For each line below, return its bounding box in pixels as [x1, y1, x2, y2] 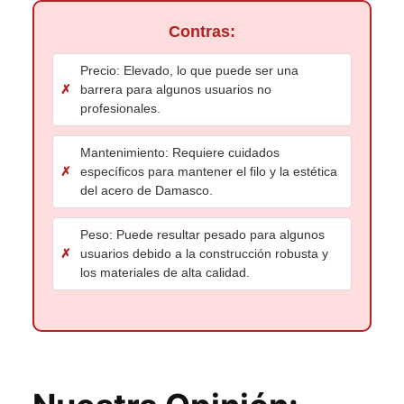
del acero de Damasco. [80, 182, 213, 197]
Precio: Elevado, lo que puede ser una [80, 62, 298, 78]
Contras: [169, 22, 235, 41]
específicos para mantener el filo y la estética [80, 163, 337, 179]
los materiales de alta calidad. [80, 264, 250, 280]
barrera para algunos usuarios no [80, 81, 271, 96]
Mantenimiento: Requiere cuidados [80, 144, 280, 160]
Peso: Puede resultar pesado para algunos [80, 226, 325, 242]
